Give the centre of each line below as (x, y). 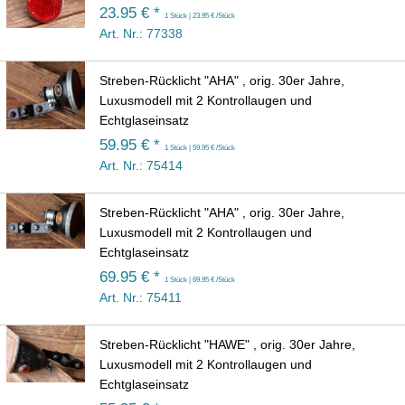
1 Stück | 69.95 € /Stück (200, 280)
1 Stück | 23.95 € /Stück (200, 16)
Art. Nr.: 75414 (141, 166)
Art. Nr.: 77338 (141, 34)
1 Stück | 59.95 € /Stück (200, 148)
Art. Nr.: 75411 (141, 298)
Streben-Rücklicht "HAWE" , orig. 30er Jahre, (227, 345)
